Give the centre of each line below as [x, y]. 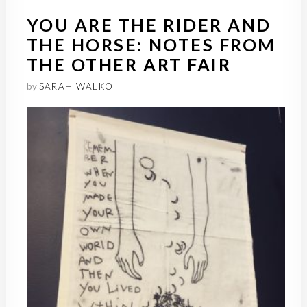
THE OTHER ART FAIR [129, 64]
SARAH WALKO [76, 86]
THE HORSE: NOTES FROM [151, 44]
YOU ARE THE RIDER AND [149, 24]
